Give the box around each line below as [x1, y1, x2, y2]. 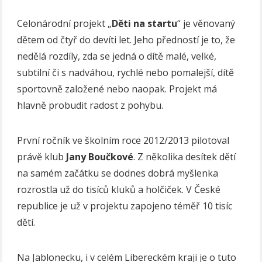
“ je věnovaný [177, 16, 236, 30]
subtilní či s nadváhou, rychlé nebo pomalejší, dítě [17, 65, 235, 79]
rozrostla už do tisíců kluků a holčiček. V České [17, 182, 221, 196]
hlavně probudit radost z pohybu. [17, 98, 164, 112]
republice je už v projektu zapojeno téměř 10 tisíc [17, 199, 233, 212]
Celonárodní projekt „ [17, 16, 112, 30]
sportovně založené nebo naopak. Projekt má [17, 82, 218, 95]
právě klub [17, 150, 67, 163]
